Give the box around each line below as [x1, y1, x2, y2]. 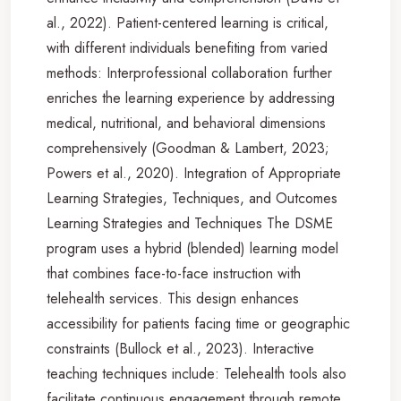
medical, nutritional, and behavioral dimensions [47, 112, 326, 133]
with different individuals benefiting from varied [47, 37, 328, 58]
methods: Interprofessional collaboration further [47, 62, 332, 83]
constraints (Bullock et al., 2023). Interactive [47, 337, 314, 359]
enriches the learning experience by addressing [47, 87, 335, 108]
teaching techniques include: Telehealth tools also [47, 363, 346, 384]
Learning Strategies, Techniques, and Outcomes [47, 187, 337, 209]
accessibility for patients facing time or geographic [47, 312, 350, 334]
